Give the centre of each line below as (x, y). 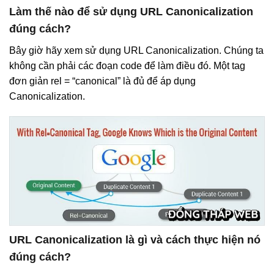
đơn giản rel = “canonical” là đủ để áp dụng (102, 81)
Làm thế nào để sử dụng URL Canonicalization (131, 11)
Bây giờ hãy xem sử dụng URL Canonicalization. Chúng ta (136, 50)
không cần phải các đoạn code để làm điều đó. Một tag (127, 65)
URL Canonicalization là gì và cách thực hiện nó (135, 240)
